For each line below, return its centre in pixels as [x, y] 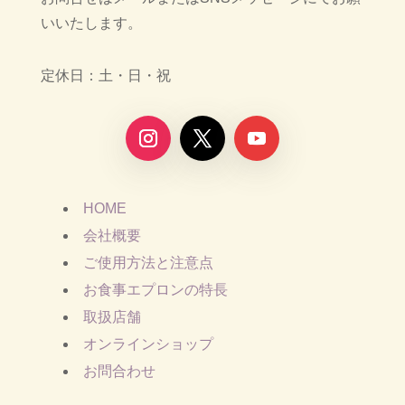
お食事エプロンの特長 [155, 289]
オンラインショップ [148, 344]
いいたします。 [91, 23]
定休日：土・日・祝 [105, 75]
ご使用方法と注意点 [148, 262]
